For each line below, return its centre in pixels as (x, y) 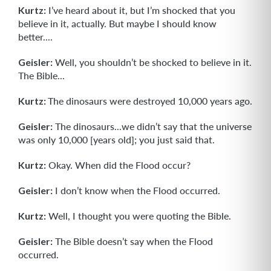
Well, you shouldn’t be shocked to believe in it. (152, 62)
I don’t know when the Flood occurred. (136, 190)
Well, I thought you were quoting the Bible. (139, 216)
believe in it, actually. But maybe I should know (117, 23)
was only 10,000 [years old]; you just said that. (116, 139)
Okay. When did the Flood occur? (118, 165)
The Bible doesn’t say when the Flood (133, 241)
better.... (35, 37)
